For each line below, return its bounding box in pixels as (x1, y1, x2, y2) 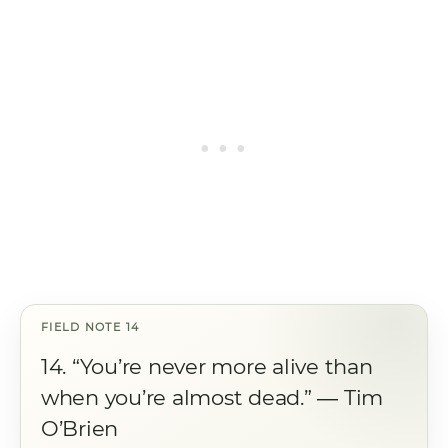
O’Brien (41, 416, 119, 441)
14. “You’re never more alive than (41, 354, 373, 379)
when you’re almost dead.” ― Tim (41, 385, 384, 410)
